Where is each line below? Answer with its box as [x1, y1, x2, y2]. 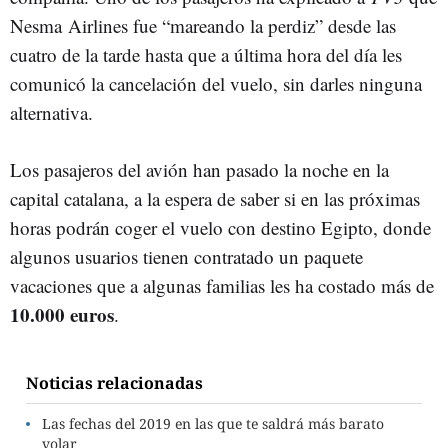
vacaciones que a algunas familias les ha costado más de [10, 273, 434, 298]
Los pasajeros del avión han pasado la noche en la [10, 157, 389, 182]
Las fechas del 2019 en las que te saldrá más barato [42, 414, 384, 433]
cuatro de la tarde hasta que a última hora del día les [10, 42, 402, 67]
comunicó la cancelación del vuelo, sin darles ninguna [10, 71, 422, 96]
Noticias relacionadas [26, 372, 203, 394]
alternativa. [10, 100, 93, 125]
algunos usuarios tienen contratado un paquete [10, 244, 363, 269]
